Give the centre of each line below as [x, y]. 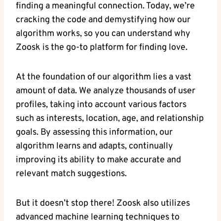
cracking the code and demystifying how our [103, 20]
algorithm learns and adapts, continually [94, 147]
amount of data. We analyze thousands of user [106, 91]
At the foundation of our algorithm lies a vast [104, 77]
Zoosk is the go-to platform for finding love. [102, 48]
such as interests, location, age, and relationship [110, 119]
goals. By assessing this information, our [94, 133]
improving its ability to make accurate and [98, 160]
